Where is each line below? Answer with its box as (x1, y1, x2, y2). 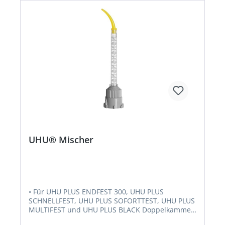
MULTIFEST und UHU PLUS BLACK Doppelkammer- (29, 205, 67, 215)
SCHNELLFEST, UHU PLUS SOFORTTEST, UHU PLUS (29, 196, 195, 206)
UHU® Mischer (29, 134, 93, 146)
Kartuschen (29, 214, 67, 224)
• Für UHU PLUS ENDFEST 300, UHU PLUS (29, 187, 164, 197)
